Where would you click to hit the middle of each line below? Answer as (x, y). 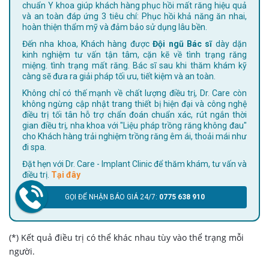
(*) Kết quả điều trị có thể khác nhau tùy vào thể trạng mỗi (126, 237)
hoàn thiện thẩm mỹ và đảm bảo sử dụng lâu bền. (115, 27)
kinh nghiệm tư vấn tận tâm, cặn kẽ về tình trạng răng (134, 54)
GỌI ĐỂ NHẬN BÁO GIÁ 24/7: (114, 197)
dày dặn (230, 44)
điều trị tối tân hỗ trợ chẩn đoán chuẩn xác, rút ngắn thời (134, 114)
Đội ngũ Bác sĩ (183, 44)
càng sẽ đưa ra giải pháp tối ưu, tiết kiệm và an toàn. (119, 76)
